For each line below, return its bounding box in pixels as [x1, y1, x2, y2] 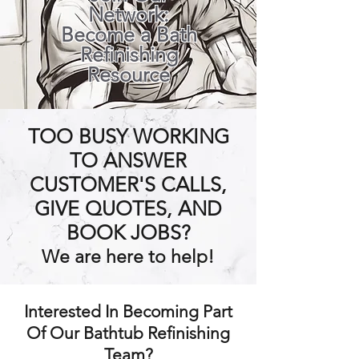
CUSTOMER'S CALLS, [30, 172, 227, 196]
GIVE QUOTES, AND [34, 196, 222, 220]
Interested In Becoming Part [24, 301, 232, 321]
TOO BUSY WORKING [27, 124, 229, 148]
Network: [88, 2, 169, 26]
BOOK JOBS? [66, 220, 191, 244]
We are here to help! [42, 246, 215, 268]
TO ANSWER [70, 148, 187, 172]
